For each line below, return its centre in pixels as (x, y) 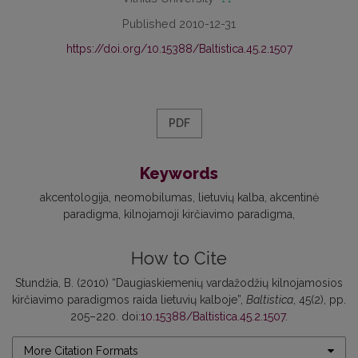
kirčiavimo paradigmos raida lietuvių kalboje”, (129, 299)
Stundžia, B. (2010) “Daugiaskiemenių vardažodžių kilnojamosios (179, 282)
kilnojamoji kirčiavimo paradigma (208, 214)
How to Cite (179, 258)
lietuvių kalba (231, 197)
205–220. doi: (105, 316)
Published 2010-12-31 (179, 23)
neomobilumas (153, 197)
